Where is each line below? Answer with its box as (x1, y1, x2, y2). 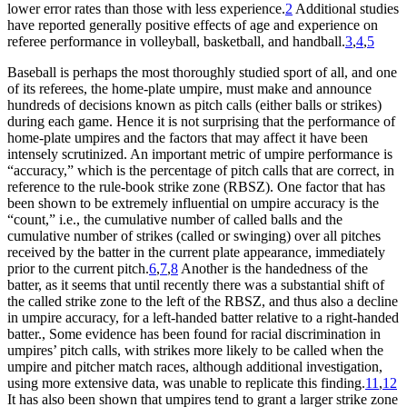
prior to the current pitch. (7, 260, 149, 276)
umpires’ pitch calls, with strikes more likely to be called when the (7, 342, 383, 358)
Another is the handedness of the (178, 260, 368, 276)
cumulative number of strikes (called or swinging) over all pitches (7, 227, 381, 243)
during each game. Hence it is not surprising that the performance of (7, 113, 395, 129)
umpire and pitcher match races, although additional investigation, (7, 358, 382, 374)
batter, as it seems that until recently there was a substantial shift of (7, 276, 384, 293)
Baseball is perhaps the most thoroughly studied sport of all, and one (7, 64, 397, 80)
